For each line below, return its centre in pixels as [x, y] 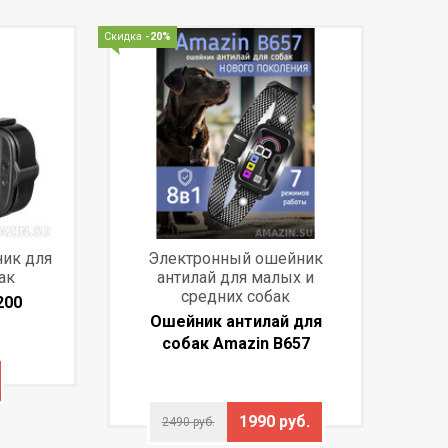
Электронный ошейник [236, 258]
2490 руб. [188, 421]
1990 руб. [274, 421]
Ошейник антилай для [235, 321]
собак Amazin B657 [235, 343]
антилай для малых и [236, 277]
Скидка [125, 36]
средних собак [236, 296]
